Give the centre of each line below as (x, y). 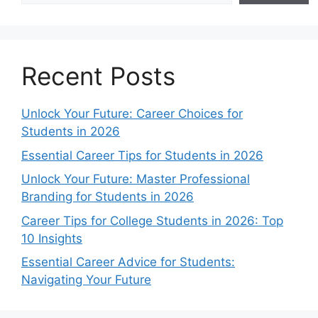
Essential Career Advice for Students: (128, 262)
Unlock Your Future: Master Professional (136, 179)
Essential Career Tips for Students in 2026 (142, 155)
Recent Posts (98, 76)
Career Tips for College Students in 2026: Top (152, 220)
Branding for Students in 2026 (108, 197)
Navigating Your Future (86, 280)
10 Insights (52, 238)
